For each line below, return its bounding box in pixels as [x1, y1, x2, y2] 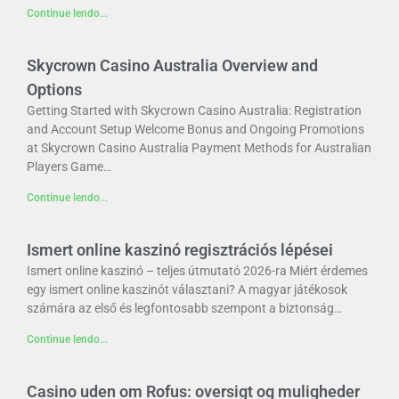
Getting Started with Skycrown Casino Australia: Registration [27, 103, 362, 118]
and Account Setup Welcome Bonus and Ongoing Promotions [27, 122, 364, 137]
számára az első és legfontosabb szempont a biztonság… [27, 301, 342, 316]
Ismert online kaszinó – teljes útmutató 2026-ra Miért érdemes [27, 264, 368, 279]
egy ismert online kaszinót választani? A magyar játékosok [27, 282, 347, 297]
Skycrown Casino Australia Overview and [27, 56, 318, 76]
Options [27, 80, 82, 100]
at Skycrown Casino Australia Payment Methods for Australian [27, 141, 371, 156]
